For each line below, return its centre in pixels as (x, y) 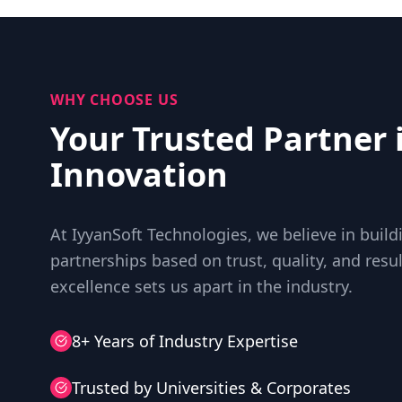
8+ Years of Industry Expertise (185, 341)
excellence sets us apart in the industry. (201, 286)
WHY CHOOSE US (114, 100)
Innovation (139, 175)
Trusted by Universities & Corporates (211, 388)
